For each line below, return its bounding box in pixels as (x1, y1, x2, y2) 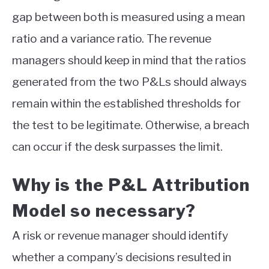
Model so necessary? (12, 200, 196, 221)
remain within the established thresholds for (12, 97, 241, 111)
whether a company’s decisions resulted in (12, 250, 231, 264)
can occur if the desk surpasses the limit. (12, 140, 225, 154)
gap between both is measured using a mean (12, 10, 245, 25)
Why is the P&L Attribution (12, 174, 250, 195)
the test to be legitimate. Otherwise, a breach (12, 118, 249, 133)
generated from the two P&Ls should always (12, 75, 247, 89)
